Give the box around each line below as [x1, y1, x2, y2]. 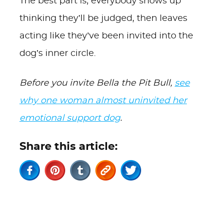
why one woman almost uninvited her [19, 96, 187, 105]
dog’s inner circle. [19, 49, 96, 58]
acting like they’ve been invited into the [19, 32, 193, 40]
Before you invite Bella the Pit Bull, [19, 79, 175, 88]
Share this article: [19, 141, 118, 152]
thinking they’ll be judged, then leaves [19, 14, 187, 23]
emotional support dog [19, 114, 120, 123]
